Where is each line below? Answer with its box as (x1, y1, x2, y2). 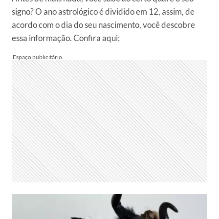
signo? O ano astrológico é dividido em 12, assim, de (12, 6, 195, 17)
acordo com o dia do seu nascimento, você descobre (12, 20, 195, 30)
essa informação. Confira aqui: (12, 33, 120, 43)
